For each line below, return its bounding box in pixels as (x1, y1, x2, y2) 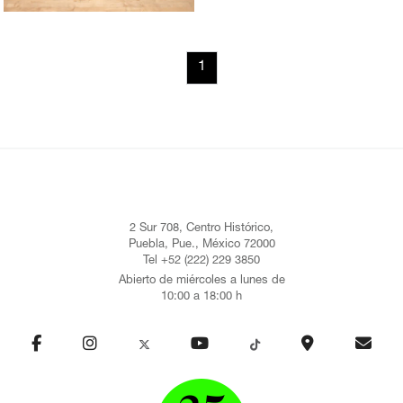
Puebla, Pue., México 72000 (128, 238, 275, 251)
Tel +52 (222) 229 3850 (143, 255, 260, 267)
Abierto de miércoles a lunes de (118, 274, 285, 287)
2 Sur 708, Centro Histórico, (130, 222, 273, 235)
